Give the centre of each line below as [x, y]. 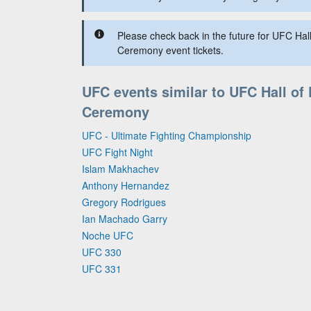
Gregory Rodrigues [124, 202]
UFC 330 [102, 252]
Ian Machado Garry [125, 219]
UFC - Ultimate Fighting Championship [167, 135]
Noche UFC [108, 235]
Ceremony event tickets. [170, 50]
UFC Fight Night [117, 152]
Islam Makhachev [120, 169]
